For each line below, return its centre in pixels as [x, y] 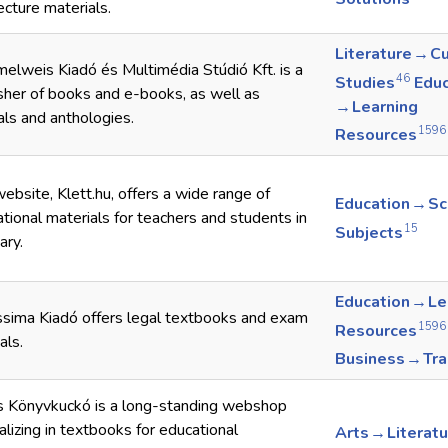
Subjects [369, 232]
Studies [365, 82]
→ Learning [376, 106]
